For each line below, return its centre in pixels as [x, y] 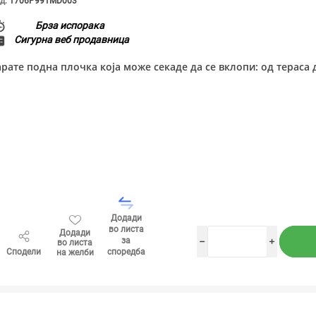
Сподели [24, 251]
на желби [75, 252]
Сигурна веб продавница [72, 39]
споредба [126, 251]
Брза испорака [70, 25]
